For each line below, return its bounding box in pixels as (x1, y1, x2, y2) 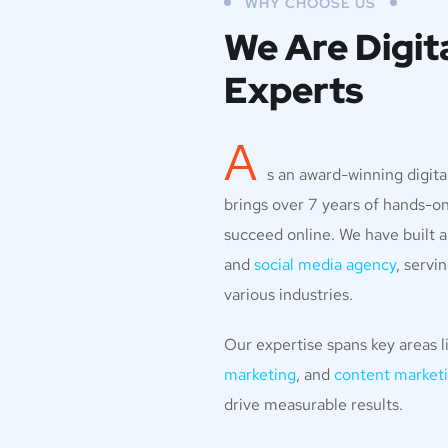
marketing (224, 364, 296, 385)
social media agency (254, 254, 396, 275)
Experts (224, 66, 363, 114)
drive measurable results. (224, 394, 403, 415)
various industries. (224, 284, 353, 305)
